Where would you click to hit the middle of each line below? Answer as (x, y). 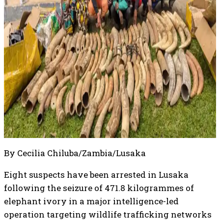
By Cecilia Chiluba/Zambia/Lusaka (75, 153)
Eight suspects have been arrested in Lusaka (96, 175)
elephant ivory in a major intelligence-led (91, 201)
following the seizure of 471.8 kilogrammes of (99, 188)
